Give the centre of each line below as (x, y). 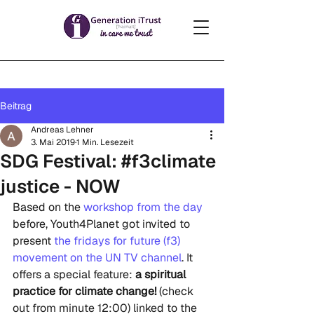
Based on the (48, 207)
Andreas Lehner (62, 130)
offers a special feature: (74, 274)
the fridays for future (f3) (117, 241)
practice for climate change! (84, 291)
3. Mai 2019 (53, 142)
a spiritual (162, 274)
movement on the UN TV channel (97, 258)
